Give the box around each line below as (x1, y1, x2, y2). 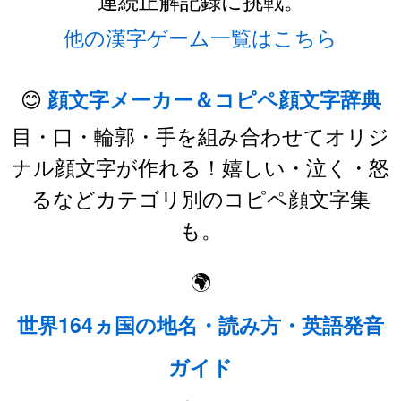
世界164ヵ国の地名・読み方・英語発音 (17, 309, 384, 339)
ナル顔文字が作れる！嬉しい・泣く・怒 (12, 150, 389, 182)
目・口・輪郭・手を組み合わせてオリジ (12, 119, 389, 150)
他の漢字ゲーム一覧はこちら (64, 21, 337, 52)
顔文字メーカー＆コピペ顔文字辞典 (47, 83, 381, 114)
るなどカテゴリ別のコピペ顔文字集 (30, 182, 371, 213)
